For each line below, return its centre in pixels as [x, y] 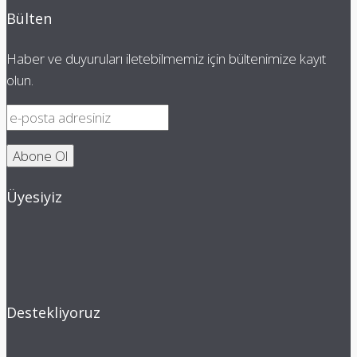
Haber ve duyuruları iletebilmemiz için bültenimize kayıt [166, 58]
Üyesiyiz [34, 196]
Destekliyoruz [53, 312]
